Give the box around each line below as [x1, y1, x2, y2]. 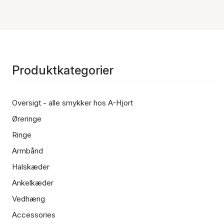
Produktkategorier [12, 63, 113, 77]
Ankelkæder [12, 178, 53, 187]
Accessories [12, 210, 55, 219]
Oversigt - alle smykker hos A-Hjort [12, 98, 133, 107]
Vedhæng [12, 194, 45, 203]
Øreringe [12, 114, 41, 123]
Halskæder [12, 162, 49, 171]
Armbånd [12, 146, 43, 155]
